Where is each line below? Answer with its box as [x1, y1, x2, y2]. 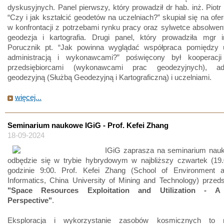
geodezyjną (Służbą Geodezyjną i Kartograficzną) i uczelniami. [7, 73, 211, 81]
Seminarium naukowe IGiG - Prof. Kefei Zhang [7, 121, 168, 129]
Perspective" [7, 196, 52, 204]
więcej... [15, 93, 41, 101]
